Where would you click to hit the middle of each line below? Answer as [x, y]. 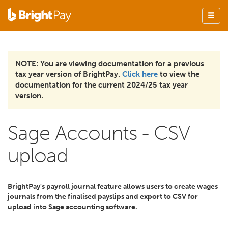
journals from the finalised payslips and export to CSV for [103, 197]
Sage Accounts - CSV [99, 133]
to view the [179, 74]
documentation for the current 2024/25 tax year [102, 85]
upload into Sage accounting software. [73, 207]
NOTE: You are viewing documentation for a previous [110, 64]
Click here [140, 74]
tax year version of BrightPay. [69, 74]
